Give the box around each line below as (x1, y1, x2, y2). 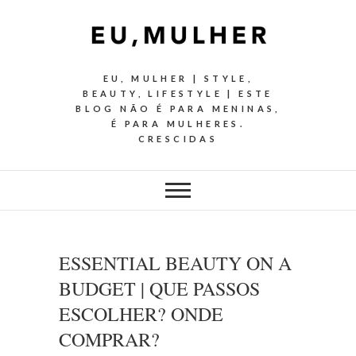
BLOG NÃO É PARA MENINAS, (75, 103, 281, 114)
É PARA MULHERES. (110, 118, 246, 130)
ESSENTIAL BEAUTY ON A (59, 250, 292, 277)
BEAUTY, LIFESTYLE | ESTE (83, 88, 273, 99)
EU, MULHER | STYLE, (103, 73, 253, 84)
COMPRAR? (59, 327, 160, 353)
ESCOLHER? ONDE (59, 301, 223, 327)
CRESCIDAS (137, 133, 219, 145)
